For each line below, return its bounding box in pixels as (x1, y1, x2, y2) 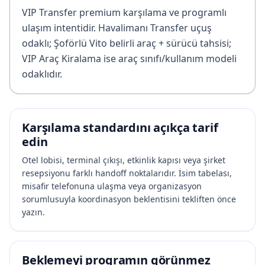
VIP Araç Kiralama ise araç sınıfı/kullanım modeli (22, 51, 237, 65)
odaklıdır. (22, 67, 62, 80)
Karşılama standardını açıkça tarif (22, 119, 218, 135)
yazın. (22, 206, 45, 218)
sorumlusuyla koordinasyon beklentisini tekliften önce (22, 193, 236, 205)
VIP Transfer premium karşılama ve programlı (22, 5, 227, 19)
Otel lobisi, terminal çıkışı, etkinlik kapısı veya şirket (22, 154, 225, 166)
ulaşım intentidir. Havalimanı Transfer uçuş (22, 21, 212, 34)
